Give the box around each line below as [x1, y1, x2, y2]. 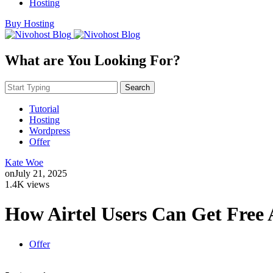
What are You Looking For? [5, 52, 180, 68]
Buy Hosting [5, 18, 54, 29]
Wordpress [29, 125, 70, 136]
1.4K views [5, 179, 49, 190]
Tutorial [29, 103, 59, 114]
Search [125, 82, 150, 92]
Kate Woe [5, 157, 43, 168]
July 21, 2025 [15, 168, 67, 179]
